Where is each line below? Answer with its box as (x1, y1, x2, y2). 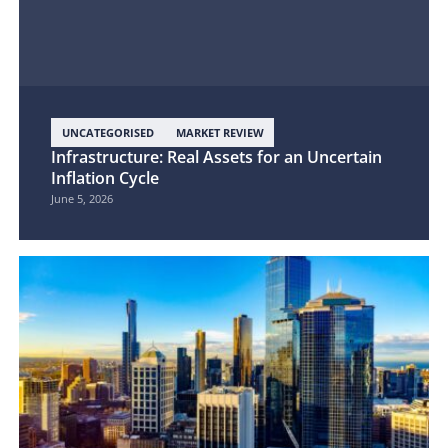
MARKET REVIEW (175, 124, 264, 140)
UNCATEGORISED (62, 124, 155, 140)
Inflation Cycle (51, 166, 160, 189)
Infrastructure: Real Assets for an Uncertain (51, 145, 383, 168)
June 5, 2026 (51, 190, 114, 206)
